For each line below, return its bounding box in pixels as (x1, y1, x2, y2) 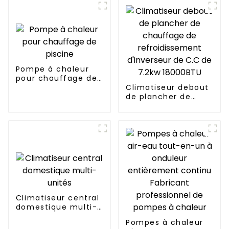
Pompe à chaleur (15, 64, 89, 75)
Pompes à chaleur (125, 217, 203, 228)
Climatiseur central (15, 193, 100, 203)
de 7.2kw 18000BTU (125, 128, 206, 139)
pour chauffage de (15, 73, 98, 84)
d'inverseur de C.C (125, 119, 205, 130)
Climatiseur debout (125, 82, 209, 93)
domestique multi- (15, 202, 98, 213)
